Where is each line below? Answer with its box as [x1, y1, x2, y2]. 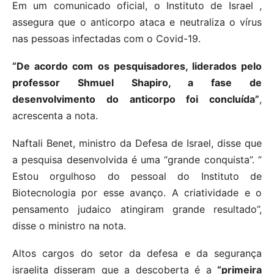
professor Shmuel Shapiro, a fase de [12, 76, 262, 89]
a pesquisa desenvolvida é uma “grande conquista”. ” [12, 153, 262, 166]
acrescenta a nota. [12, 109, 98, 122]
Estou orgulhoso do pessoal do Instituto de [12, 169, 262, 182]
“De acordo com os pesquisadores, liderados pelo [12, 59, 262, 72]
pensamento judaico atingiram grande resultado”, [12, 202, 262, 215]
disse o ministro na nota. [12, 219, 126, 232]
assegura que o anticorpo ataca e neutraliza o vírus [12, 15, 262, 28]
